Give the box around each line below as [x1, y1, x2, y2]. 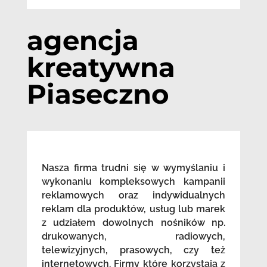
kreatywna [26, 50, 175, 83]
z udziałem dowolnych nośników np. [41, 216, 226, 228]
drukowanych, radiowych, [41, 230, 226, 242]
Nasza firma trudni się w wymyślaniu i [41, 162, 226, 173]
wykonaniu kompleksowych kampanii [41, 175, 226, 187]
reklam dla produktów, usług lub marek [41, 203, 226, 215]
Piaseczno [26, 77, 169, 110]
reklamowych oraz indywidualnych [41, 189, 226, 201]
